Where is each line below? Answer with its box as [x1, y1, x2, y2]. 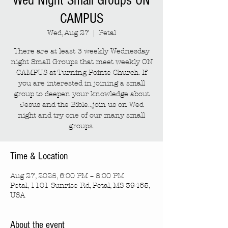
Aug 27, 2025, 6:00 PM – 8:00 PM [10, 172, 124, 180]
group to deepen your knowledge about [13, 90, 150, 98]
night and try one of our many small [18, 111, 145, 120]
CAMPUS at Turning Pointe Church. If [16, 68, 147, 77]
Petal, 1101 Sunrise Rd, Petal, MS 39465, [10, 181, 150, 190]
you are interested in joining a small [18, 79, 145, 88]
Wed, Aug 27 [47, 28, 89, 37]
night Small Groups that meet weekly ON [10, 58, 153, 66]
